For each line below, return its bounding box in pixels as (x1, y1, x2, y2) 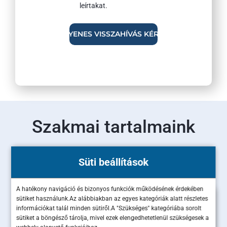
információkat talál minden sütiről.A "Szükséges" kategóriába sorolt (16, 205, 202, 212)
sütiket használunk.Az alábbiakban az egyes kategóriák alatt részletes (16, 195, 208, 202)
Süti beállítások (79, 156, 148, 168)
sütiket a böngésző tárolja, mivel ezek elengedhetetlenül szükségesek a (16, 214, 209, 221)
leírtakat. (79, 2, 107, 10)
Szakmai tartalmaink (32, 116, 195, 137)
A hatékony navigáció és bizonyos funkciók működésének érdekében (16, 185, 204, 193)
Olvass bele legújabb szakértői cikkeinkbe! (22, 149, 205, 162)
